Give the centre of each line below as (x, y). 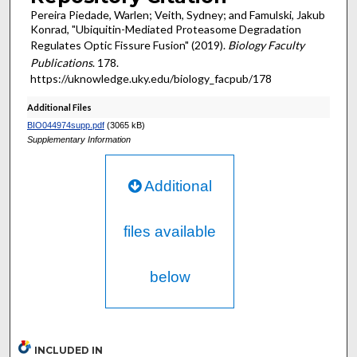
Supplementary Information (78, 139)
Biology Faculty (266, 45)
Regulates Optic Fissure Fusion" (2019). (129, 45)
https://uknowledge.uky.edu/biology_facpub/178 (151, 78)
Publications (61, 63)
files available (170, 231)
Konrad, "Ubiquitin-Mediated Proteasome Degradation (165, 29)
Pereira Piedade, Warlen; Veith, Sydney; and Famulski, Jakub (177, 15)
